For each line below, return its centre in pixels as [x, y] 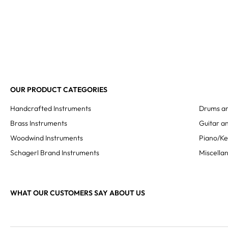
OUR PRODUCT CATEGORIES [59, 90]
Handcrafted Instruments [51, 108]
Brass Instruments [39, 123]
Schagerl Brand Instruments [55, 153]
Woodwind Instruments [47, 138]
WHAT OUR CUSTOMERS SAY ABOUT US [78, 193]
